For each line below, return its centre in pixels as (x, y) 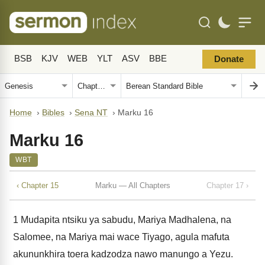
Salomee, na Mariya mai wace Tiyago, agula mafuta (121, 237)
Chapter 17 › (227, 185)
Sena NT (91, 113)
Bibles (53, 113)
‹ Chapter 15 (38, 185)
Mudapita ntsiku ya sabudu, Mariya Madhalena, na (125, 220)
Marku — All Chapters (132, 185)
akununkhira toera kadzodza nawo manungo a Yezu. (123, 254)
